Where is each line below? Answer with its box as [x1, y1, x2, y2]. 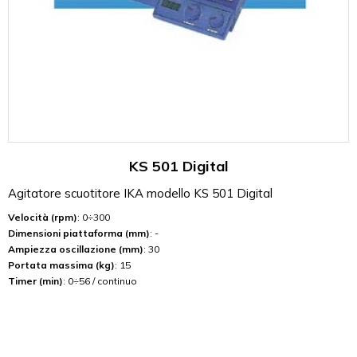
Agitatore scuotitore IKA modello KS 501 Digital [8, 185, 273, 201]
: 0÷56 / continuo [63, 274, 137, 287]
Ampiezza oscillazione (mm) [8, 242, 143, 255]
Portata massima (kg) [8, 258, 115, 271]
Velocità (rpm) [8, 210, 77, 223]
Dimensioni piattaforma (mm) [8, 226, 150, 239]
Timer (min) [8, 274, 63, 287]
